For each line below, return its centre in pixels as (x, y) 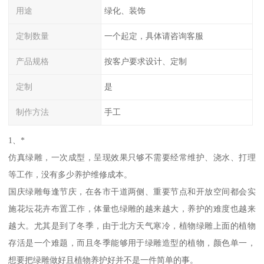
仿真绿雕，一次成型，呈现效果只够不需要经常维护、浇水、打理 (132, 158)
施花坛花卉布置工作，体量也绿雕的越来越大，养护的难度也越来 (132, 209)
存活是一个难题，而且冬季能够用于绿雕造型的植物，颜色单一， (132, 243)
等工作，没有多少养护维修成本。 (70, 175)
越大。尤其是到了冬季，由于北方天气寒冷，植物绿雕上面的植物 (132, 226)
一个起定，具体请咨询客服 (154, 36)
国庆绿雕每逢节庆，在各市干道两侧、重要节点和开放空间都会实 (132, 192)
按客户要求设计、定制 (145, 62)
